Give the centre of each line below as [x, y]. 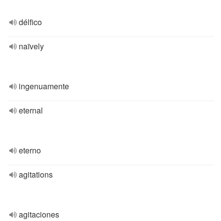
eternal [31, 110]
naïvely [31, 46]
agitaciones [39, 214]
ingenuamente [44, 86]
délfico [30, 22]
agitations [36, 174]
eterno [30, 150]
